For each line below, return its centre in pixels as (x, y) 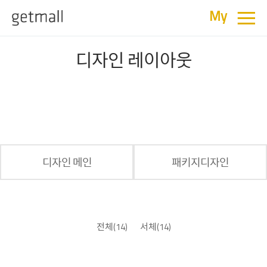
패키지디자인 (200, 162)
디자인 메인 (67, 162)
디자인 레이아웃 (133, 60)
